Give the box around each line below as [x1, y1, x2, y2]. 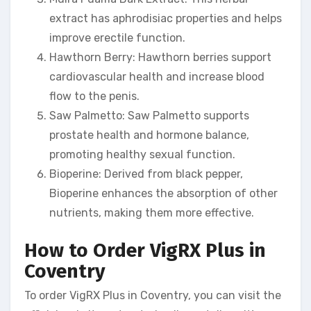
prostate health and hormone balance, [49, 128, 249, 142]
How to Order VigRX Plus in [24, 238, 266, 262]
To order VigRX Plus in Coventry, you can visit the [24, 289, 281, 303]
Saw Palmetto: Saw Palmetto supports [49, 108, 249, 122]
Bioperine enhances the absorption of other [49, 186, 278, 200]
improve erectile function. [49, 31, 185, 44]
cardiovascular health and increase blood [49, 69, 264, 83]
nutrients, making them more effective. [49, 205, 254, 219]
